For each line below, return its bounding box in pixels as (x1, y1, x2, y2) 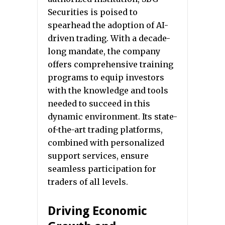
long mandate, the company (48, 46, 160, 56)
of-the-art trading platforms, (48, 125, 163, 135)
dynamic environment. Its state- (48, 111, 177, 122)
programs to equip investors (48, 72, 164, 82)
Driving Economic (48, 204, 147, 218)
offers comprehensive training (48, 59, 173, 69)
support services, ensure (48, 151, 149, 161)
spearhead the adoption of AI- (48, 20, 168, 30)
